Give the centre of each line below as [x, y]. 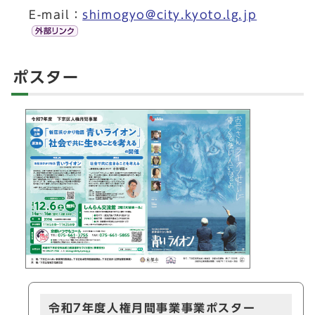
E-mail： [56, 15]
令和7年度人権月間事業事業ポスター [152, 308]
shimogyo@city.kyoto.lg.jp [170, 15]
